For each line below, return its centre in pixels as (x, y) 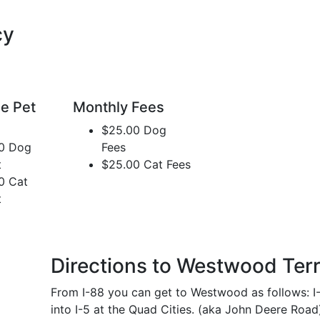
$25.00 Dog (134, 130)
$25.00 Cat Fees (146, 165)
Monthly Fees (119, 107)
